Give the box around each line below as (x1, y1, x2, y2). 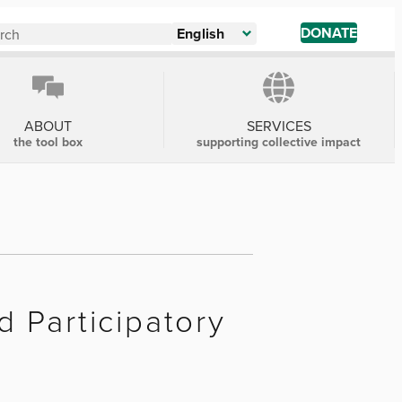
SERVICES (246, 116, 311, 135)
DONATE (301, 22, 357, 43)
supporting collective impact (197, 133, 362, 151)
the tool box (13, 133, 83, 151)
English (177, 23, 225, 44)
